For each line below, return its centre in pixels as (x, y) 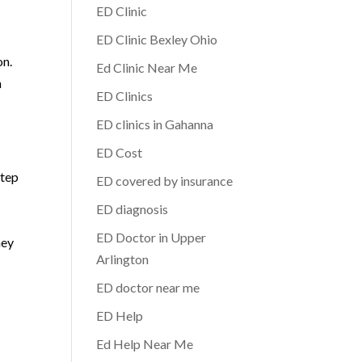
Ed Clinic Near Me (147, 67)
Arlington (123, 259)
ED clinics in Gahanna (155, 124)
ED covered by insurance (165, 181)
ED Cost (120, 152)
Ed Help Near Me (145, 344)
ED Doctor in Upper (152, 237)
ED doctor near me (148, 287)
